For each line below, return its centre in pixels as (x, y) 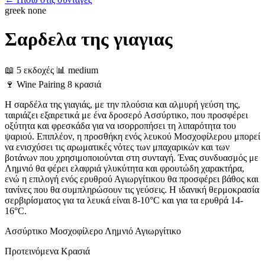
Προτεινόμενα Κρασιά (47, 251)
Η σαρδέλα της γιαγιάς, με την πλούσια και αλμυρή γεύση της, (122, 104)
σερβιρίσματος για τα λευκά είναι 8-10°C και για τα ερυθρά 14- (124, 200)
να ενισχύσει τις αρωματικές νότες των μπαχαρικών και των (117, 147)
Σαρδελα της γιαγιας (89, 39)
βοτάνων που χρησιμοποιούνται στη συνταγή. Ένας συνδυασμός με (132, 157)
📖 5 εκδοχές (29, 70)
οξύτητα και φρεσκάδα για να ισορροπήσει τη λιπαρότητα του (120, 125)
